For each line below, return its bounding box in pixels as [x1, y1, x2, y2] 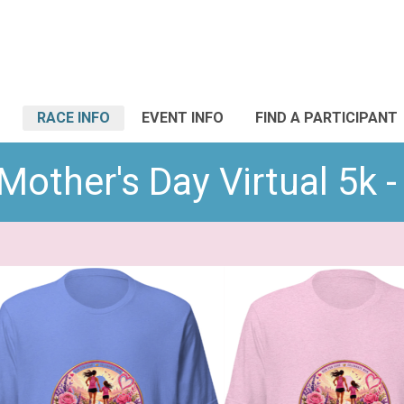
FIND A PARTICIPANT [255, 109, 398, 126]
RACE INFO [37, 109, 110, 126]
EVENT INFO [142, 109, 224, 126]
